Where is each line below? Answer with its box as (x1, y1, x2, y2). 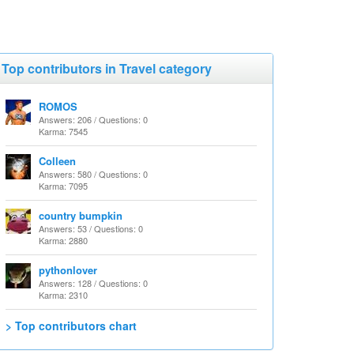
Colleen (39, 153, 76, 168)
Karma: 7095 (39, 179, 88, 192)
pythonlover (39, 262, 97, 277)
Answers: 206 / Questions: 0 (39, 113, 148, 126)
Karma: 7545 (39, 125, 88, 137)
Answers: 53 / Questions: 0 (39, 222, 143, 235)
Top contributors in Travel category (2, 59, 212, 77)
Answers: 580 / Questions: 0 (39, 168, 148, 180)
